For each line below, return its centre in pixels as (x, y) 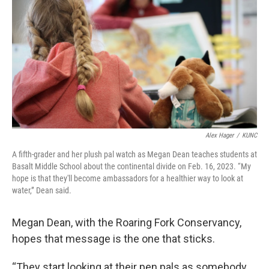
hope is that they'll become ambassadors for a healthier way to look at (128, 178)
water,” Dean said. (42, 190)
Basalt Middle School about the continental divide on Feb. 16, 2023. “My (131, 166)
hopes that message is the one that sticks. (113, 238)
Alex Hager (219, 135)
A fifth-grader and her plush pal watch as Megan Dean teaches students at (134, 154)
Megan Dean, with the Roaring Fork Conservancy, (127, 222)
